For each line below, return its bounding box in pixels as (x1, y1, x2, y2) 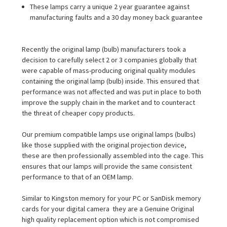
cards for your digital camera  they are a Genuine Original (22, 204, 194, 213)
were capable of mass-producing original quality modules (22, 65, 196, 75)
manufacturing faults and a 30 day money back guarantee (30, 12, 203, 22)
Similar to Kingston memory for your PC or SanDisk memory (22, 193, 201, 203)
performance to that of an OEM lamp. (22, 172, 133, 181)
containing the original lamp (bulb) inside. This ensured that (22, 76, 199, 86)
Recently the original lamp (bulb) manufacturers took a (22, 44, 186, 54)
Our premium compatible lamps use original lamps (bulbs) (22, 129, 196, 139)
